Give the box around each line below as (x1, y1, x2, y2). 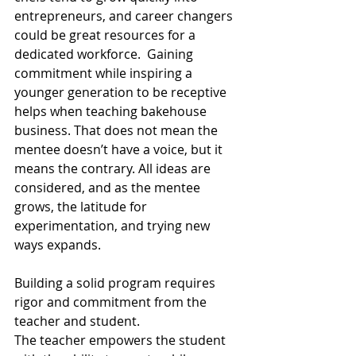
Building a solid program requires (14, 274, 219, 292)
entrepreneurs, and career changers (14, 7, 236, 25)
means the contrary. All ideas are (14, 160, 214, 178)
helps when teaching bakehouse (14, 103, 210, 121)
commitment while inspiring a (14, 64, 195, 83)
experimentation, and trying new (14, 217, 213, 235)
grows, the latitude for (14, 198, 150, 216)
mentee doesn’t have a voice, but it (14, 141, 226, 159)
